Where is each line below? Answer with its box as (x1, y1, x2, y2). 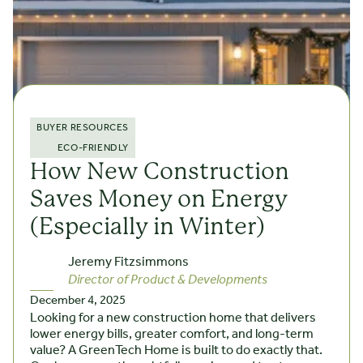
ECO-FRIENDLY (57, 139, 129, 158)
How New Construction (30, 158, 289, 186)
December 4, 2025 (30, 289, 126, 313)
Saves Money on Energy (30, 186, 288, 213)
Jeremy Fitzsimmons (68, 250, 189, 275)
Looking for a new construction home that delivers (30, 305, 316, 331)
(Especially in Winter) (30, 213, 265, 241)
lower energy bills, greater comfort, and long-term (30, 322, 314, 348)
